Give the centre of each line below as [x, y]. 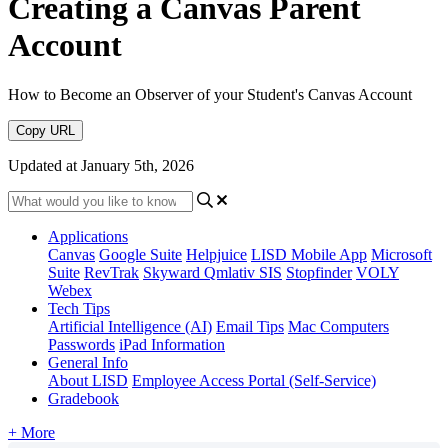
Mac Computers [338, 326]
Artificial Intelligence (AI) [130, 326]
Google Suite [140, 254]
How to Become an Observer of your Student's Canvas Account [210, 94]
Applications [88, 236]
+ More [31, 432]
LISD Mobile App [309, 254]
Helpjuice [216, 254]
